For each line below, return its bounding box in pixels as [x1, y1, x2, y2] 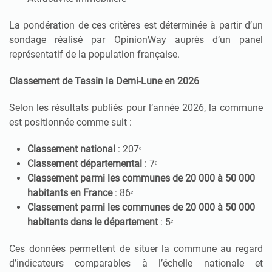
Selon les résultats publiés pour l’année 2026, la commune [9, 101, 263, 114]
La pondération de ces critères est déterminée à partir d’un [9, 19, 263, 31]
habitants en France [27, 186, 112, 199]
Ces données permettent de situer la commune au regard [9, 242, 263, 254]
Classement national [27, 143, 115, 155]
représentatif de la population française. [9, 48, 180, 60]
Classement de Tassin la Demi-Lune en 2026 [9, 75, 199, 87]
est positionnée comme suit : [9, 116, 132, 128]
